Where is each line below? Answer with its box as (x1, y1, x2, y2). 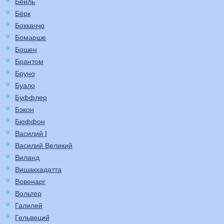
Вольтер (15, 189, 41, 198)
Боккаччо (15, 21, 44, 30)
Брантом (15, 57, 43, 66)
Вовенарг (15, 177, 45, 186)
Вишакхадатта (15, 165, 61, 174)
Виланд (15, 153, 39, 162)
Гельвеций (15, 213, 49, 222)
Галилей (15, 201, 42, 210)
